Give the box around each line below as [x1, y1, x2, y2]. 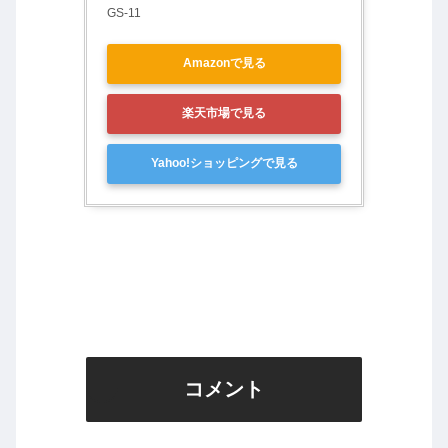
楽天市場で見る [182, 106, 266, 121]
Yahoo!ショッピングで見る [150, 156, 298, 171]
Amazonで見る [182, 56, 266, 71]
